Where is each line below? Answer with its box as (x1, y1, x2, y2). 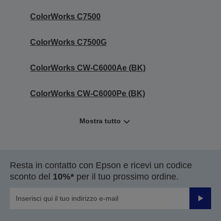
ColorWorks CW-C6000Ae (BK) (30, 63, 146, 72)
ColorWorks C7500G (30, 37, 107, 46)
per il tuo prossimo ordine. (74, 171, 179, 182)
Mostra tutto (79, 116, 121, 125)
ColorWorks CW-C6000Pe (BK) (30, 89, 145, 98)
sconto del (10, 171, 53, 182)
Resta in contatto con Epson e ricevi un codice (10, 160, 192, 170)
